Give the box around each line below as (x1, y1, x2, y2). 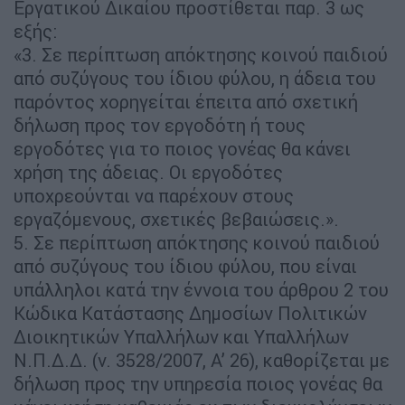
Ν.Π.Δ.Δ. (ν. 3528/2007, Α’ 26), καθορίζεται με (14, 348, 390, 372)
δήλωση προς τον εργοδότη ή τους (14, 113, 306, 137)
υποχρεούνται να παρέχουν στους (14, 184, 294, 207)
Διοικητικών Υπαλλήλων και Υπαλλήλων (14, 325, 349, 348)
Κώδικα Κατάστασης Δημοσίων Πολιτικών (14, 301, 367, 325)
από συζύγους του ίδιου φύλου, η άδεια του (14, 66, 376, 89)
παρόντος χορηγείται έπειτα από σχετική (14, 89, 358, 113)
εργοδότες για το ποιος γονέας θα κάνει (14, 137, 351, 160)
